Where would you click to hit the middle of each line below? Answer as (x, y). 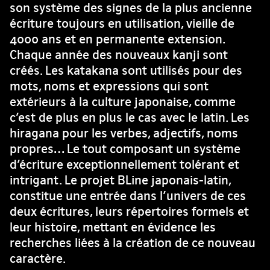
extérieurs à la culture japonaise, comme (123, 102)
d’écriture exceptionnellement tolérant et (124, 164)
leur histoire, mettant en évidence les (113, 227)
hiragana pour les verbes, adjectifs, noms (124, 133)
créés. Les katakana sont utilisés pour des (126, 70)
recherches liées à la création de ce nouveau (133, 243)
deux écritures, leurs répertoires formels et (129, 211)
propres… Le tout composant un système (125, 149)
